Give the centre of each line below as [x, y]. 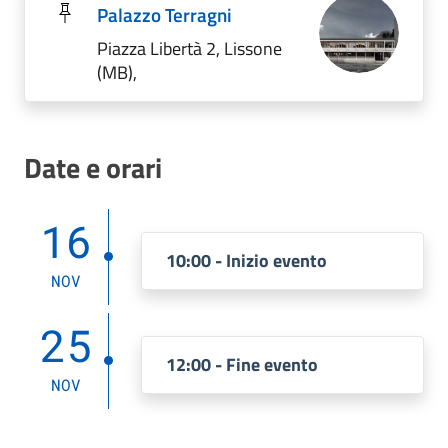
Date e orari [93, 167]
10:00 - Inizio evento [246, 260]
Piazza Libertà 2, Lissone [189, 48]
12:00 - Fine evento [242, 364]
